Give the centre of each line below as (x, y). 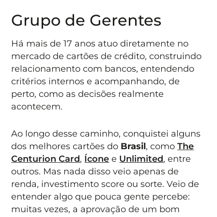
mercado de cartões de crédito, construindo (107, 56)
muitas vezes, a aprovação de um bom (96, 209)
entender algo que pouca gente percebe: (101, 197)
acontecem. (37, 106)
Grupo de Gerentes (86, 20)
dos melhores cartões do (66, 146)
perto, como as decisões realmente (88, 93)
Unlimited (141, 159)
